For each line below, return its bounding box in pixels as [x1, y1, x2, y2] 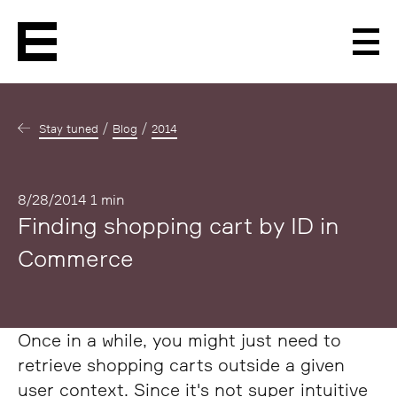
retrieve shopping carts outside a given [18, 354, 345, 376]
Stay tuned [39, 121, 98, 136]
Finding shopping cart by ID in [18, 211, 339, 239]
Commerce [18, 244, 134, 272]
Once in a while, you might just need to [18, 329, 341, 351]
